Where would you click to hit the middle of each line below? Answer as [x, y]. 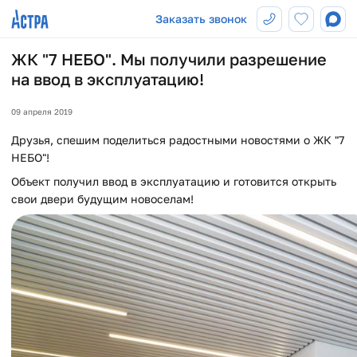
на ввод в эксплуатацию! [108, 79]
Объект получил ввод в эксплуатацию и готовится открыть [174, 181]
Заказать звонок [201, 19]
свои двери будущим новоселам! [104, 199]
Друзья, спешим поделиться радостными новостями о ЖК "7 [178, 140]
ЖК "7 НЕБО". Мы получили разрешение [169, 59]
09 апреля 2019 [42, 112]
